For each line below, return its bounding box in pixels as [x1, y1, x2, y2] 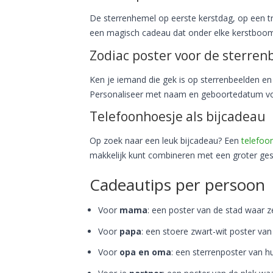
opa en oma [119, 246, 171, 258]
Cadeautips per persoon [90, 174, 265, 196]
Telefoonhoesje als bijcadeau [90, 108, 266, 125]
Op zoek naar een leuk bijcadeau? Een [90, 135, 241, 146]
